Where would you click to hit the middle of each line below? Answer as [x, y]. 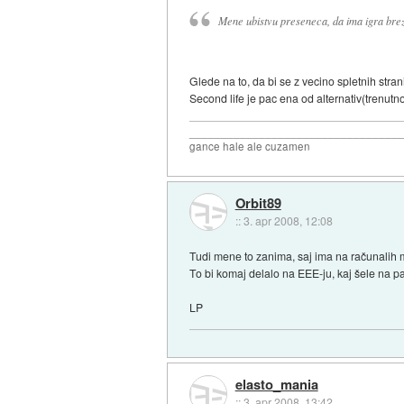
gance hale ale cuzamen [250, 147]
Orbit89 [258, 202]
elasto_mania [276, 385]
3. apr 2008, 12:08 [288, 220]
